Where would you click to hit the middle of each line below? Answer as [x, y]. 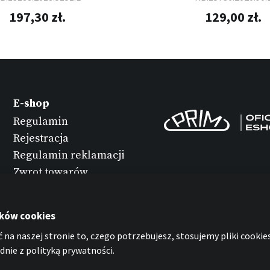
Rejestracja [41, 138]
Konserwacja [46, 189]
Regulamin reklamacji [69, 155]
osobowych [41, 239]
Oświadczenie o [53, 256]
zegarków [38, 206]
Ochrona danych [54, 222]
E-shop [32, 104]
